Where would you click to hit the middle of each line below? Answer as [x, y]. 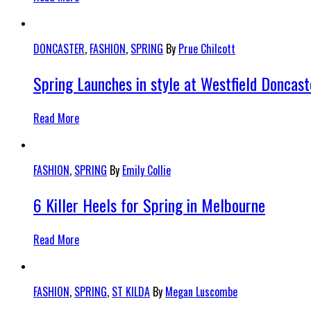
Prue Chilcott [207, 49]
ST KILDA [131, 291]
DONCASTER [59, 49]
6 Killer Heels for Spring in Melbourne [149, 204]
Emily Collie [146, 170]
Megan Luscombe [201, 291]
